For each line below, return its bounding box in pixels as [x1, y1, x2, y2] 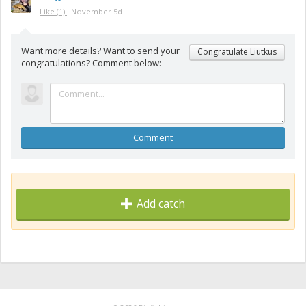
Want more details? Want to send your [21, 44, 180, 57]
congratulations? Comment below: [21, 56, 161, 69]
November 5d [71, 6, 122, 17]
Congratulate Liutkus [197, 45, 277, 57]
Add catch [133, 195, 185, 211]
